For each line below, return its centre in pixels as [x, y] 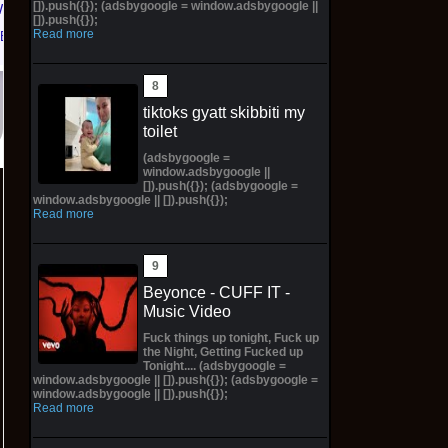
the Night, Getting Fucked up [222, 351]
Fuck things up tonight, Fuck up [230, 337]
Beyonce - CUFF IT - [216, 292]
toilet [159, 131]
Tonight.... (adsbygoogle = [214, 365]
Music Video [186, 311]
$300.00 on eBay [154, 37]
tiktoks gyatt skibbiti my [223, 112]
